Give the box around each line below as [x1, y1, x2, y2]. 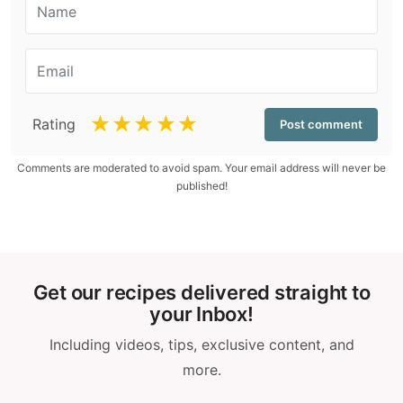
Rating [32, 114, 76, 133]
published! [175, 178, 228, 193]
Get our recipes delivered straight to [32, 280, 371, 304]
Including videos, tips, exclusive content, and [49, 335, 354, 354]
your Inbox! [149, 301, 254, 326]
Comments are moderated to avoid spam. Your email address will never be [17, 160, 386, 175]
